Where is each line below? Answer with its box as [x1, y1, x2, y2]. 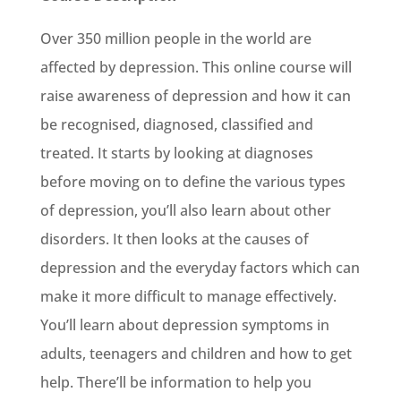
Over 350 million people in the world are [39, 29, 311, 49]
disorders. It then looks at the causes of [39, 229, 309, 250]
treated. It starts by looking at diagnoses [39, 143, 313, 164]
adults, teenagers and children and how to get [39, 344, 352, 364]
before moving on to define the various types [39, 172, 346, 192]
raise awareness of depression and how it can [39, 86, 351, 107]
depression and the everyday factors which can [39, 258, 360, 278]
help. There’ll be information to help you [39, 372, 311, 393]
